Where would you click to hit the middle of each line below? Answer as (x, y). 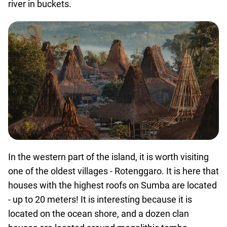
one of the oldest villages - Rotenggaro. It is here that (113, 171)
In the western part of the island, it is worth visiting (108, 157)
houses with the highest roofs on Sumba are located (112, 185)
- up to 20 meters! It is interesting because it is (100, 199)
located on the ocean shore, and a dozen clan (99, 214)
